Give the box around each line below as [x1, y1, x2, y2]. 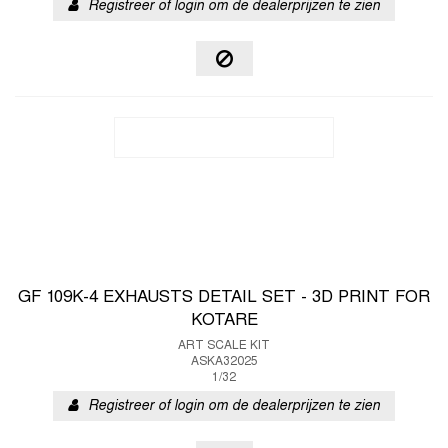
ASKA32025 [190, 356, 258, 368]
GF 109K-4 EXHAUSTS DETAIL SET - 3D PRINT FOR [18, 290, 430, 306]
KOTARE [190, 313, 258, 329]
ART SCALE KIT [178, 340, 270, 352]
